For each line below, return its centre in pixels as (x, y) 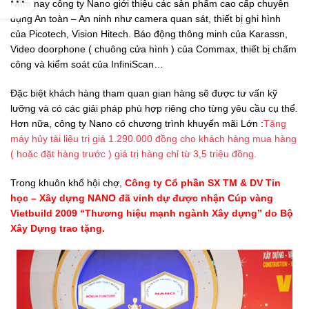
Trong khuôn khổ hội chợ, (68, 182)
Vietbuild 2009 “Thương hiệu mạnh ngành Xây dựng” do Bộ (152, 213)
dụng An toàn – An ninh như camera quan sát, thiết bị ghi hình (146, 18)
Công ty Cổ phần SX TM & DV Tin (203, 182)
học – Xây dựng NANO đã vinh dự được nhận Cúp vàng (142, 198)
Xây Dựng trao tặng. (58, 228)
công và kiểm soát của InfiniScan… (87, 64)
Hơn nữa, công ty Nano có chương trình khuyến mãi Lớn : (137, 123)
